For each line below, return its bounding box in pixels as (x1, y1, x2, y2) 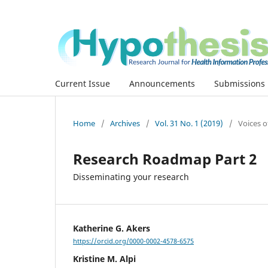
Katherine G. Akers (73, 222, 150, 234)
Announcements (129, 77, 195, 89)
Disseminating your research (73, 170, 189, 182)
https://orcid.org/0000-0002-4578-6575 (73, 237, 194, 246)
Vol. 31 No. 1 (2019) (155, 117, 223, 129)
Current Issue (55, 77, 110, 89)
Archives (110, 117, 140, 129)
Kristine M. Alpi (73, 253, 136, 265)
